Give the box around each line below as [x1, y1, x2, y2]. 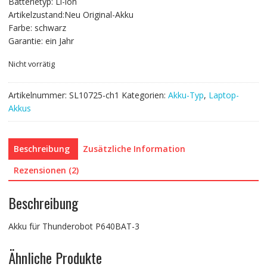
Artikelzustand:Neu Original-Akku [8, 9, 133, 21]
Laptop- [208, 89, 239, 101]
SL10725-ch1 [69, 89, 119, 101]
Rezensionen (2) [13, 164, 79, 176]
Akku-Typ [167, 89, 204, 101]
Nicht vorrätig [8, 58, 55, 70]
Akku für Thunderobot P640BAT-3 [8, 220, 139, 232]
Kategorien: [121, 89, 168, 101]
